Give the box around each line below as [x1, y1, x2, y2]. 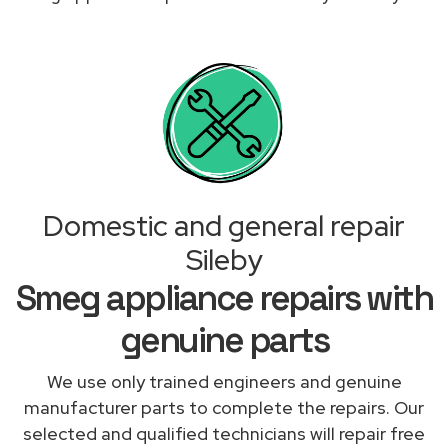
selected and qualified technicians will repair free [23, 421, 425, 445]
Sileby [185, 240, 263, 279]
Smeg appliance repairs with [15, 275, 433, 320]
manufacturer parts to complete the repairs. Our [24, 395, 424, 419]
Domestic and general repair [43, 206, 405, 245]
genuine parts [119, 317, 329, 362]
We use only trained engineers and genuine [46, 369, 402, 393]
